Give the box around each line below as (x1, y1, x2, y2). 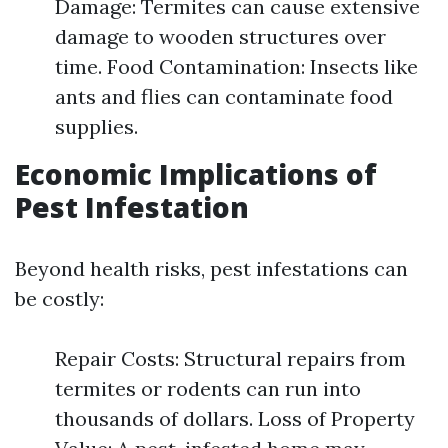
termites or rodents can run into (55, 376, 361, 401)
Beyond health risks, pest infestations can (15, 256, 408, 281)
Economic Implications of (15, 155, 377, 193)
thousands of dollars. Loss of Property (55, 406, 415, 431)
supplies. (55, 114, 138, 139)
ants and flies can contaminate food (55, 84, 393, 109)
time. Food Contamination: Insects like (55, 54, 418, 79)
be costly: (15, 286, 104, 311)
